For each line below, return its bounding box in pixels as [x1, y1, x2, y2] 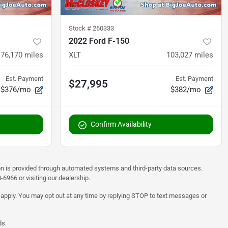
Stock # [69, 24, 93, 33]
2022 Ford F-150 [69, 36, 129, 46]
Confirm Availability [91, 120, 152, 129]
